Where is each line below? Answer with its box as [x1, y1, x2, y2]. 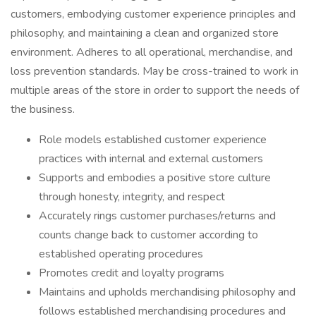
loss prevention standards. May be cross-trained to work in [11, 63, 298, 79]
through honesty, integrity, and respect [39, 189, 225, 205]
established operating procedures [39, 246, 203, 262]
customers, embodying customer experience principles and [11, 6, 296, 22]
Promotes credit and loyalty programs [39, 265, 224, 281]
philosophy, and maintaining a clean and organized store [11, 25, 279, 41]
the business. [11, 102, 75, 117]
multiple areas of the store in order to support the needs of [11, 83, 299, 98]
